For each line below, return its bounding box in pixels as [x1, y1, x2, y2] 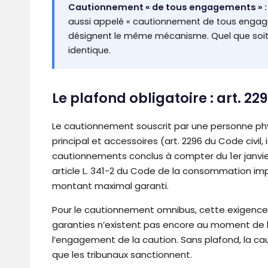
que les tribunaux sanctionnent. [52, 248, 192, 261]
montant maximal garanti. [52, 179, 169, 192]
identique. [68, 44, 111, 57]
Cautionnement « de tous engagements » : [68, 1, 267, 14]
